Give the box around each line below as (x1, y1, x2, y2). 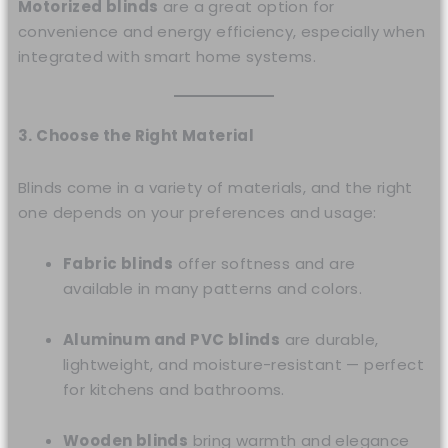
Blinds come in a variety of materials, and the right (18, 176, 413, 198)
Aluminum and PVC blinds (63, 329, 281, 351)
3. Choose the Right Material (18, 125, 255, 147)
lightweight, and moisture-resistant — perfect (63, 354, 425, 376)
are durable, (280, 329, 379, 351)
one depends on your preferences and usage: (18, 201, 377, 223)
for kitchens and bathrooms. (63, 379, 285, 401)
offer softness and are (173, 252, 356, 274)
